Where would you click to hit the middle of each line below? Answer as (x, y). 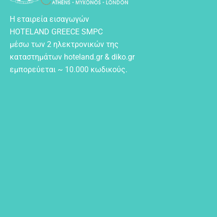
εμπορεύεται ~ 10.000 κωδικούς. (69, 69)
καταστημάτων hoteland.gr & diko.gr (72, 57)
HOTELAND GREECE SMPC (56, 31)
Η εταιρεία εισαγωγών (49, 19)
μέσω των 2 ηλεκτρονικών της (64, 44)
